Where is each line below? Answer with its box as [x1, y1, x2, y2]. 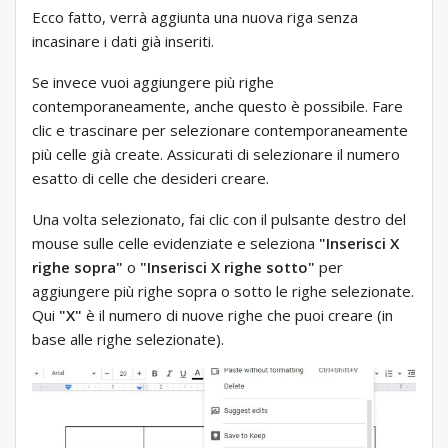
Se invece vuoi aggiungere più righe [32, 72, 274, 93]
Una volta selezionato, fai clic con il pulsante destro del [32, 209, 406, 230]
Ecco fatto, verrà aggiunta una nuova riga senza [32, 7, 358, 28]
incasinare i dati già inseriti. [32, 31, 214, 52]
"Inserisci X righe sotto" [140, 257, 315, 278]
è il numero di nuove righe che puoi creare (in [82, 305, 393, 326]
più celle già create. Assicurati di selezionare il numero [32, 144, 400, 165]
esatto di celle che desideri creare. [32, 168, 269, 189]
